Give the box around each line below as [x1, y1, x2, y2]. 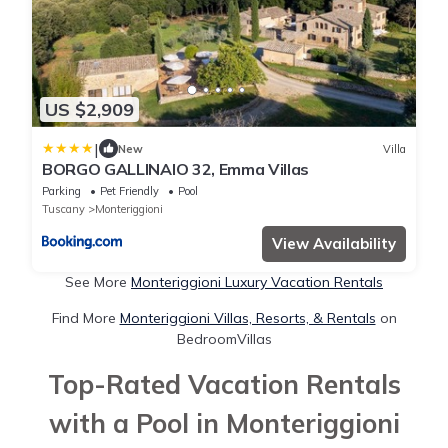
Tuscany [42, 202, 85, 217]
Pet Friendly [100, 184, 159, 199]
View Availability [272, 234, 396, 254]
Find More [51, 309, 120, 328]
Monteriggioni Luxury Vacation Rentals [131, 273, 383, 292]
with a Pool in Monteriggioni [48, 407, 400, 441]
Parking [42, 184, 81, 199]
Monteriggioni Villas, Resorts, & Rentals [119, 309, 376, 328]
